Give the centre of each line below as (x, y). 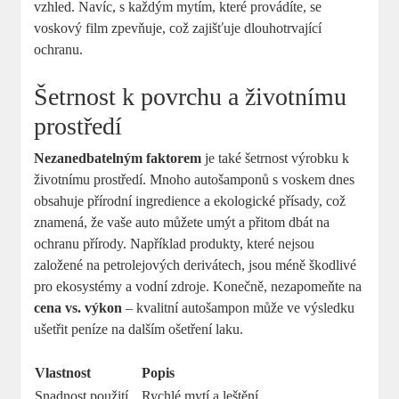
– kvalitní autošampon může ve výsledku (239, 307)
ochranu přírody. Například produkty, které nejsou (175, 243)
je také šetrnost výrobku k (276, 158)
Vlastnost (63, 372)
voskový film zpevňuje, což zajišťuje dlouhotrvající (178, 28)
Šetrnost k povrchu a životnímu (191, 96)
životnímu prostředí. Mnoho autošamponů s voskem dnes (195, 179)
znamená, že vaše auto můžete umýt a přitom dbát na (182, 222)
